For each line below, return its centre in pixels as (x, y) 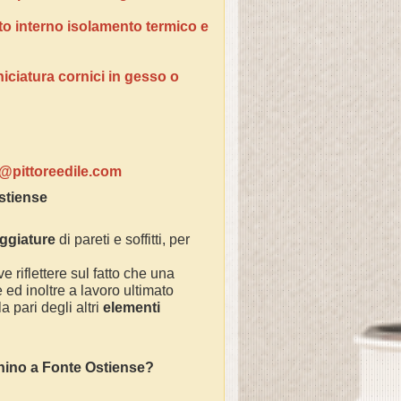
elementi (132, 307)
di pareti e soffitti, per (123, 239)
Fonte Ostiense (94, 367)
